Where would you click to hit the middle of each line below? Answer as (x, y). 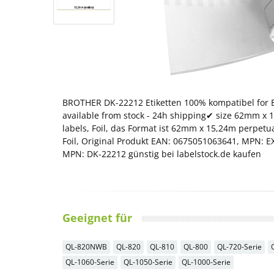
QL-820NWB (86, 246)
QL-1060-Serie (90, 262)
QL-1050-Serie (148, 262)
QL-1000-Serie (206, 262)
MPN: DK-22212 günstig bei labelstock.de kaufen (162, 154)
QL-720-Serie (239, 246)
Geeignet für (97, 217)
